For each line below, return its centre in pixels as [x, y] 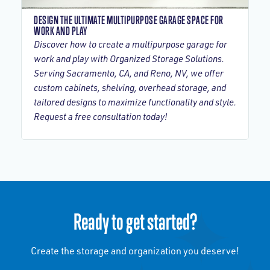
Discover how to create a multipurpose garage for [130, 44]
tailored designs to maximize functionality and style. [135, 102]
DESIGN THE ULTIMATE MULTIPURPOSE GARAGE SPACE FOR [129, 20]
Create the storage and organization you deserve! [135, 251]
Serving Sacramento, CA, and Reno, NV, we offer [129, 73]
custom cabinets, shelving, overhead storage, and [130, 88]
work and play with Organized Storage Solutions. [129, 59]
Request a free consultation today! [101, 117]
